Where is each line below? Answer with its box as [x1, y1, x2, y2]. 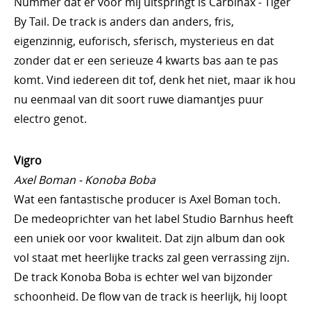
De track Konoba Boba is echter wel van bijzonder [14, 269, 273, 285]
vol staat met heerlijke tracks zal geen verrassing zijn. [14, 250, 289, 265]
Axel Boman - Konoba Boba [14, 172, 155, 187]
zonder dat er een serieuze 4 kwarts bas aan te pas [14, 53, 278, 68]
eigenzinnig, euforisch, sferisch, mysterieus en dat [14, 33, 274, 49]
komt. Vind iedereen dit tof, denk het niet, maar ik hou [14, 72, 296, 87]
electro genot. [14, 111, 87, 126]
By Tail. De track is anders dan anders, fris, [14, 14, 234, 29]
